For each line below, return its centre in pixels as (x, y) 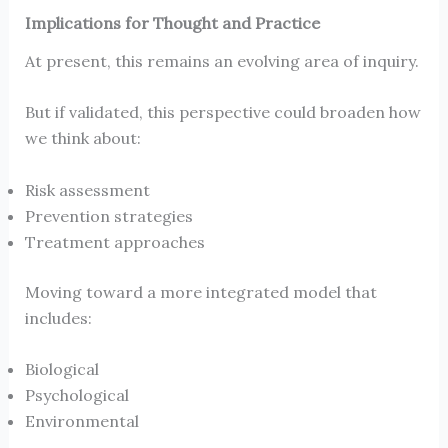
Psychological (76, 395)
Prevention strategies (108, 215)
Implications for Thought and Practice (172, 23)
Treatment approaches (114, 241)
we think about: (82, 138)
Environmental (81, 421)
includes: (58, 317)
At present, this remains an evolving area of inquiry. (221, 60)
